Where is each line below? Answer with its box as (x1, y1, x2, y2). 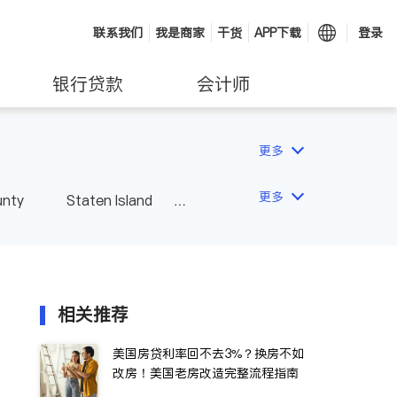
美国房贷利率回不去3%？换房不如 (113, 345, 304, 362)
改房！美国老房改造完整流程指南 (113, 364, 299, 382)
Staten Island (66, 191, 152, 210)
